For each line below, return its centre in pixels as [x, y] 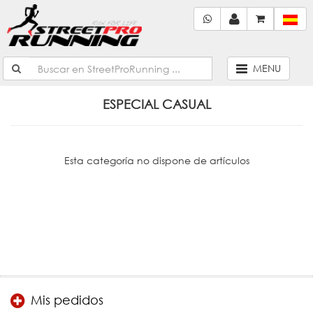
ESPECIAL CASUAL [156, 104]
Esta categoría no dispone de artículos [156, 160]
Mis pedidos [67, 300]
